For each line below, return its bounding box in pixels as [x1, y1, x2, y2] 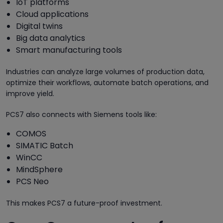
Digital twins [16, 20, 63, 32]
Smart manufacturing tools [16, 44, 122, 56]
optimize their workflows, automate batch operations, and [6, 77, 209, 88]
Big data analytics [16, 32, 85, 44]
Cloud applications [16, 8, 89, 20]
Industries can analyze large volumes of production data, [6, 66, 205, 77]
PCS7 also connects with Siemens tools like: [6, 109, 157, 119]
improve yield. [6, 88, 54, 99]
